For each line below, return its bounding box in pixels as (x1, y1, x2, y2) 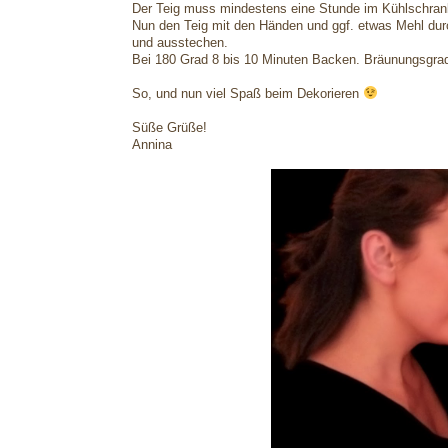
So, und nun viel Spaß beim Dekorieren (132, 86, 363, 101)
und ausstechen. (132, 35, 228, 50)
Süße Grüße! (132, 120, 207, 135)
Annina (132, 137, 176, 152)
